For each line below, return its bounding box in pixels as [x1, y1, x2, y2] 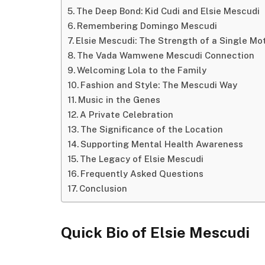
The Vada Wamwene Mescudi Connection [76, 50, 254, 60]
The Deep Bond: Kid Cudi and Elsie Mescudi [76, 5, 260, 16]
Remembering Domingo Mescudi [76, 20, 217, 31]
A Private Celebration [79, 109, 173, 119]
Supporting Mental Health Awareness [80, 138, 243, 149]
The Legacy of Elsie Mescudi [79, 153, 203, 164]
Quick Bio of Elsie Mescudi [61, 224, 250, 242]
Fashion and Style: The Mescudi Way [80, 79, 237, 90]
